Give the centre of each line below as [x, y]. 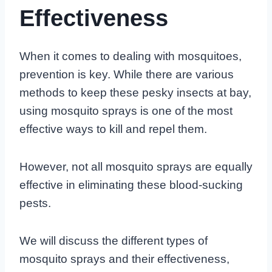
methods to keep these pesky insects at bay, [135, 92]
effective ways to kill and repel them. [113, 129]
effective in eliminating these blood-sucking [131, 185]
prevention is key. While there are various [127, 74]
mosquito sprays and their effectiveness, [124, 259]
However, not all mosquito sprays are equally [136, 166]
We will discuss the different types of [114, 240]
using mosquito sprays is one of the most [126, 110]
